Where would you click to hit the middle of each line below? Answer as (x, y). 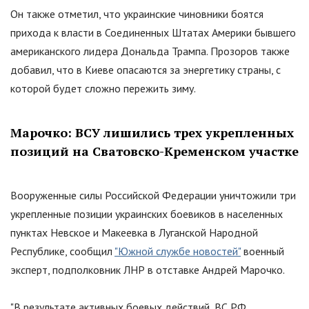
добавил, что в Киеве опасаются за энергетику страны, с (146, 70)
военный (262, 251)
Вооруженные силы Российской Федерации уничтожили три (153, 196)
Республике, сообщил (62, 251)
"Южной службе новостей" (178, 251)
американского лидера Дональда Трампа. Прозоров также (150, 51)
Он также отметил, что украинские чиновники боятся (137, 14)
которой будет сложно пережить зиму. (103, 89)
